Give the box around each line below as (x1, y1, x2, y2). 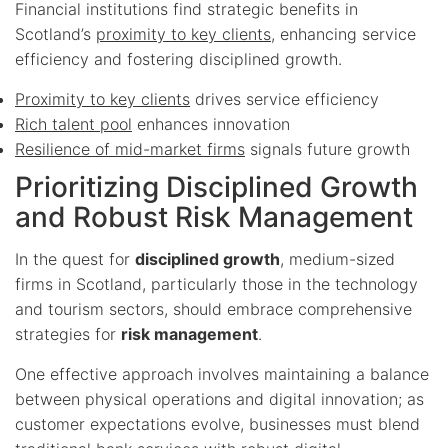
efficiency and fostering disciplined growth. (15, 48, 342, 69)
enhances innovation (132, 113, 290, 134)
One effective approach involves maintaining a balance (15, 363, 429, 384)
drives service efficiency (190, 88, 379, 109)
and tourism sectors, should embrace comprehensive (15, 298, 412, 319)
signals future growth (245, 138, 410, 159)
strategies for (15, 323, 121, 344)
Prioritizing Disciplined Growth (15, 169, 418, 204)
